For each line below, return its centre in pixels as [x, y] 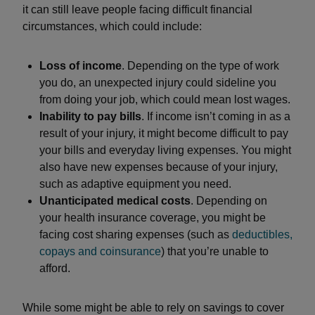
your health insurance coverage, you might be [153, 218]
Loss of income [81, 66]
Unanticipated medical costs [115, 201]
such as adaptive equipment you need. [135, 184]
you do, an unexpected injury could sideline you [158, 83]
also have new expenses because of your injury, [159, 167]
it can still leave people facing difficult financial [137, 9]
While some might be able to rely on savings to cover [153, 308]
